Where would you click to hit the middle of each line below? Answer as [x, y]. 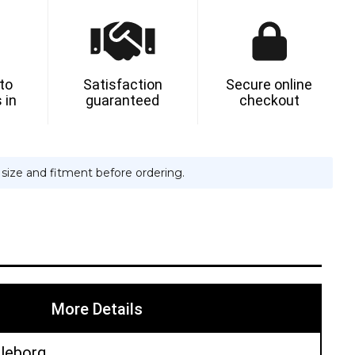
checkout [269, 100]
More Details [97, 309]
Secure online [269, 84]
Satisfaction [122, 84]
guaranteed [123, 100]
